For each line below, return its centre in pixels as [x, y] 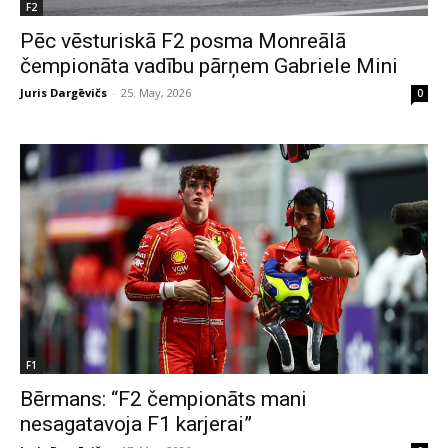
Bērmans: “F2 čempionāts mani [163, 398]
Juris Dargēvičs [63, 92]
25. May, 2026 [156, 92]
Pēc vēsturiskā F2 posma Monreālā [183, 41]
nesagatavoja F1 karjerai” [136, 423]
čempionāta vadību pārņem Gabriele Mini [209, 66]
